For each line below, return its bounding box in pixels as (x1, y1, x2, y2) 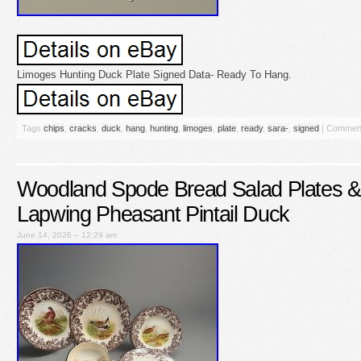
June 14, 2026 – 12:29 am (17, 230, 117, 239)
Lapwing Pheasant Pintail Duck (17, 202, 289, 226)
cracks (69, 123, 97, 133)
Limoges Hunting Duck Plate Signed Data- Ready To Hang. (17, 68, 292, 81)
